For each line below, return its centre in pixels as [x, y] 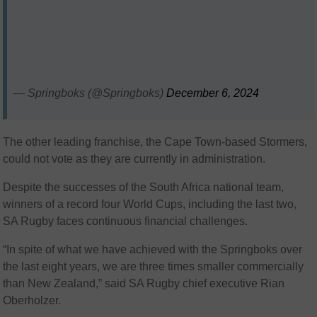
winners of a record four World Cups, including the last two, [150, 204]
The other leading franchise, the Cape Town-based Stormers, [155, 142]
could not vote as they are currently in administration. [134, 159]
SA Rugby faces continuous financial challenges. [126, 221]
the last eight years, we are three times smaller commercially [154, 267]
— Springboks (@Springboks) [90, 93]
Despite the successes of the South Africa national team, [144, 188]
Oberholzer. [32, 301]
